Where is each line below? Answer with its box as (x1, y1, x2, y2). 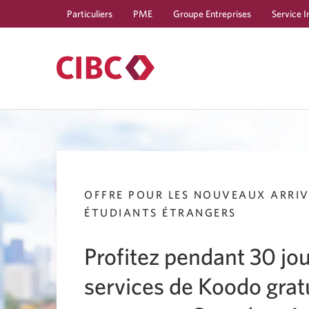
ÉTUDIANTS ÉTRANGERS (84, 206, 237, 219)
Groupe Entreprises (173, 8, 251, 19)
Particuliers (67, 8, 112, 19)
